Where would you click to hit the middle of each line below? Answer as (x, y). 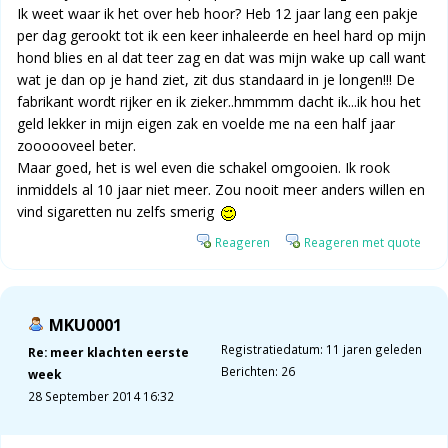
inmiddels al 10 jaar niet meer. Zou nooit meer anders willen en (221, 190)
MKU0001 (85, 325)
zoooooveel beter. (76, 146)
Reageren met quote (362, 242)
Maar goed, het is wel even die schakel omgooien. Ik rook (203, 168)
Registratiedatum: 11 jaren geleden (321, 349)
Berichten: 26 (257, 371)
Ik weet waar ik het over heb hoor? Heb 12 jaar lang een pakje (217, 14)
